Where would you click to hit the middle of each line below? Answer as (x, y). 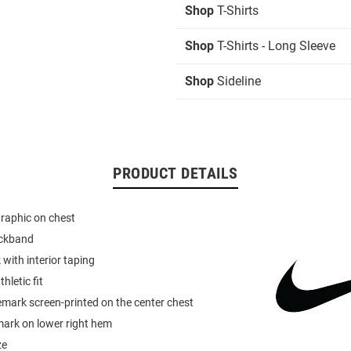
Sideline (237, 81)
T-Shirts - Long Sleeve (275, 46)
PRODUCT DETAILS (175, 173)
